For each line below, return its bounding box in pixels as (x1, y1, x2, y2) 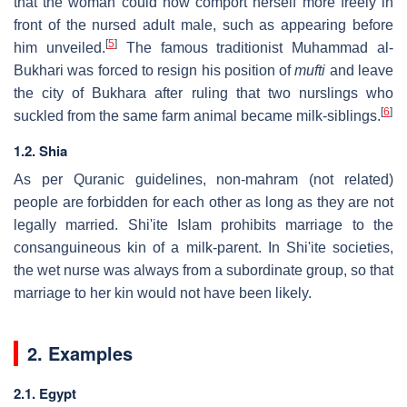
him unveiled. (14, 39, 105, 55)
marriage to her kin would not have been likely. (14, 284, 312, 301)
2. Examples (27, 339, 133, 366)
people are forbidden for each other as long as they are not (14, 194, 393, 210)
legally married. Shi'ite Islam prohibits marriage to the (14, 216, 393, 233)
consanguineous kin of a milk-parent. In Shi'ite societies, (14, 239, 393, 255)
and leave (325, 62, 394, 78)
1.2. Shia (14, 140, 67, 161)
